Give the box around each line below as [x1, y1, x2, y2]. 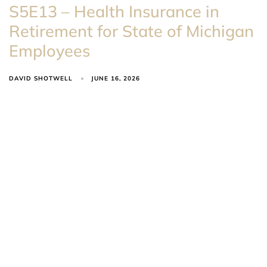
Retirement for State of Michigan [9, 20, 254, 41]
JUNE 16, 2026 [91, 74, 141, 83]
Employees [9, 40, 90, 61]
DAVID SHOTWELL [9, 74, 73, 82]
